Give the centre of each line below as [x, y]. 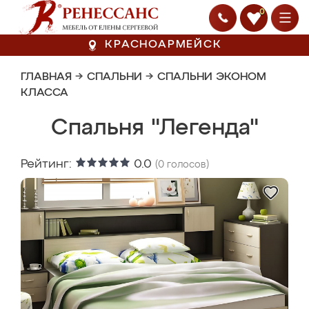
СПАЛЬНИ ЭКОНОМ [212, 77]
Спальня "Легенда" [154, 128]
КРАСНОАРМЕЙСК [163, 45]
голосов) [187, 165]
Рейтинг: [48, 164]
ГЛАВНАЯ [46, 77]
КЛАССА [44, 93]
